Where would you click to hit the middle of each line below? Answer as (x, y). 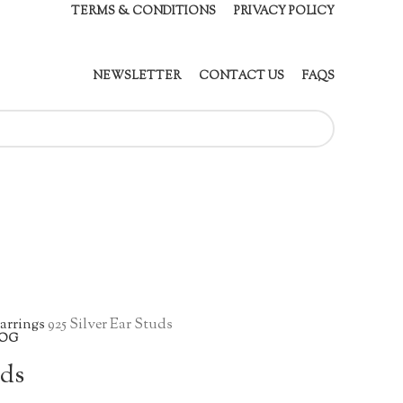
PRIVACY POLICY (284, 12)
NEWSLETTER (137, 76)
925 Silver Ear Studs (110, 326)
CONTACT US (242, 76)
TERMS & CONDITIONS (143, 12)
